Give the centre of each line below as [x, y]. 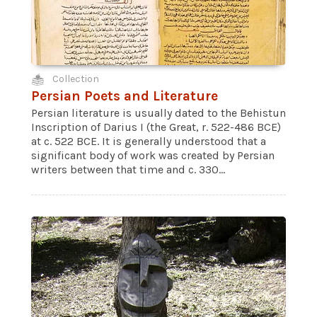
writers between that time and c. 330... [128, 169]
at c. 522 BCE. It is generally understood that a [149, 141]
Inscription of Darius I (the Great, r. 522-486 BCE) [156, 127]
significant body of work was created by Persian [153, 155]
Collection [76, 79]
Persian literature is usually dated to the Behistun [158, 113]
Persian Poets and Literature [125, 96]
